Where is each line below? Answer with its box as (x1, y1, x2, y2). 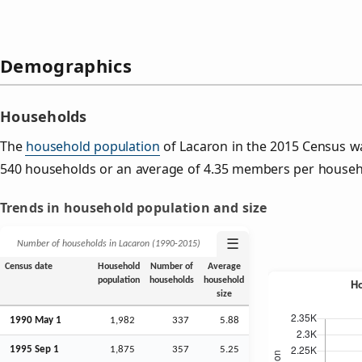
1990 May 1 (10, 314, 61, 326)
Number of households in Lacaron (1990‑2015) (16, 238, 200, 249)
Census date (4, 261, 53, 271)
